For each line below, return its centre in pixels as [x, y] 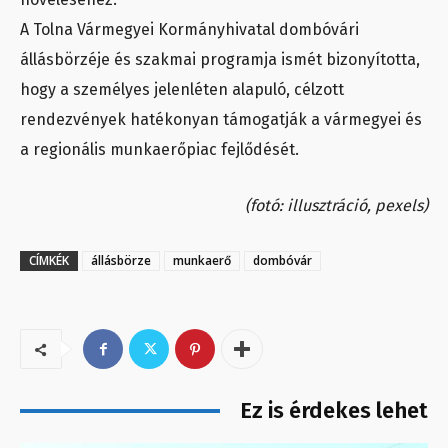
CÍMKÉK [49, 261]
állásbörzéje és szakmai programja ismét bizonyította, [220, 60]
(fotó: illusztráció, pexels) [336, 206]
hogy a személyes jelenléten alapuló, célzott [182, 90]
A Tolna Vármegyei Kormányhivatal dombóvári [189, 30]
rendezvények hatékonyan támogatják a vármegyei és [221, 120]
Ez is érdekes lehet [334, 411]
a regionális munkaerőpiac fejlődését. [161, 150]
